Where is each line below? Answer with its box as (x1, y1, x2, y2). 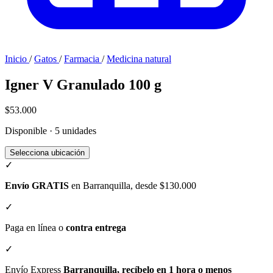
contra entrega (66, 222, 126, 233)
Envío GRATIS (5, 180, 69, 191)
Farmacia (64, 53, 102, 64)
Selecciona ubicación (10, 148, 85, 158)
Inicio (5, 53, 27, 64)
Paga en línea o (5, 222, 66, 233)
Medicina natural (107, 53, 171, 64)
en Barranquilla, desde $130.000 (69, 180, 196, 191)
